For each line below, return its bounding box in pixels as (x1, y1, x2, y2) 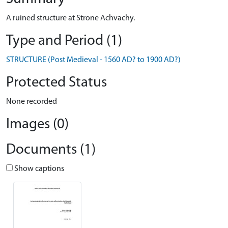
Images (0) (6, 117, 69, 132)
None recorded (6, 98, 57, 106)
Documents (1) (6, 142, 96, 157)
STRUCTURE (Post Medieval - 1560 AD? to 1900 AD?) (6, 56, 181, 64)
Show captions (13, 165, 64, 173)
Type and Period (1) (6, 34, 122, 48)
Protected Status (6, 75, 107, 90)
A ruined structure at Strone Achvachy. (6, 14, 135, 22)
